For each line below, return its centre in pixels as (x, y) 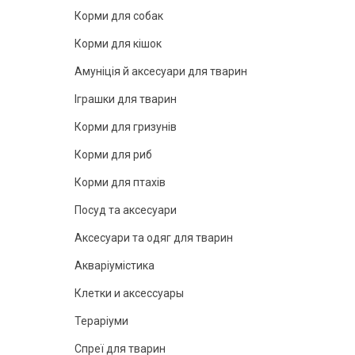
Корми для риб (113, 155)
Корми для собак (119, 16)
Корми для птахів (120, 182)
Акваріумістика (115, 265)
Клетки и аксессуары (129, 293)
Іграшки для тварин (126, 99)
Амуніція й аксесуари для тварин (161, 71)
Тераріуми (101, 321)
